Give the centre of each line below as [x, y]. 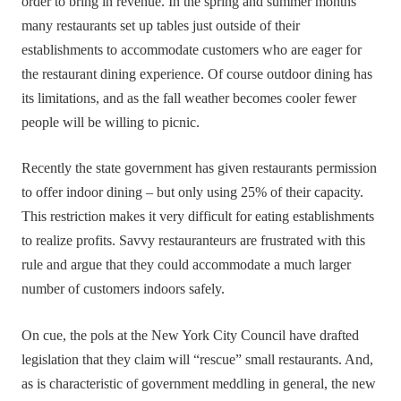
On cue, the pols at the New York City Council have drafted [191, 335]
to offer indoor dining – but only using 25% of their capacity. [193, 193]
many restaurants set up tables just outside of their [161, 26]
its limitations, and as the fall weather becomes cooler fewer [189, 98]
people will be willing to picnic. [111, 122]
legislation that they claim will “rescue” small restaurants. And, [198, 359]
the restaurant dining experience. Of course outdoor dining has [197, 74]
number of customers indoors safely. [124, 290]
